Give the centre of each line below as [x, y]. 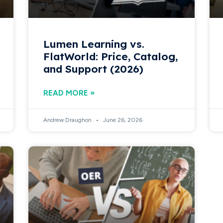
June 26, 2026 [122, 120]
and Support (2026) [94, 68]
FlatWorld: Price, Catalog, [111, 56]
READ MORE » [69, 93]
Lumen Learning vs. [94, 44]
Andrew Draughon [68, 120]
